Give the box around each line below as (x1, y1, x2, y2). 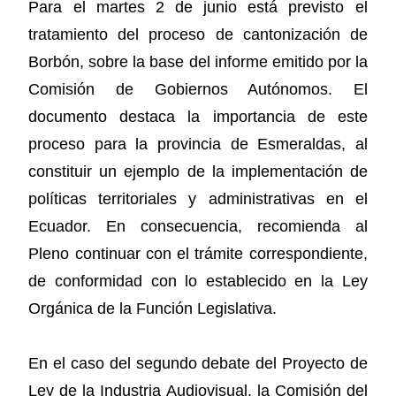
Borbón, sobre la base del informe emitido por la (28, 52, 368, 71)
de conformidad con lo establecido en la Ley (28, 271, 368, 290)
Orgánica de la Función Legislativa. (28, 299, 278, 317)
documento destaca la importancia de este (28, 107, 368, 126)
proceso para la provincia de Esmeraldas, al (28, 134, 368, 153)
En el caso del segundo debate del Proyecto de (28, 354, 368, 373)
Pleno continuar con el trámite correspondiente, (28, 244, 368, 263)
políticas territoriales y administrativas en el (28, 189, 368, 208)
